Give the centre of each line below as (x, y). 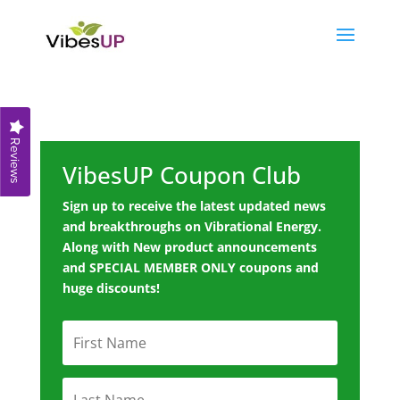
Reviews (15, 159)
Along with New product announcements (189, 247)
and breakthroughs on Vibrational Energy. (192, 226)
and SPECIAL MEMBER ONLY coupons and (190, 267)
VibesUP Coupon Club (181, 175)
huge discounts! (111, 288)
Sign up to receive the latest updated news (194, 206)
